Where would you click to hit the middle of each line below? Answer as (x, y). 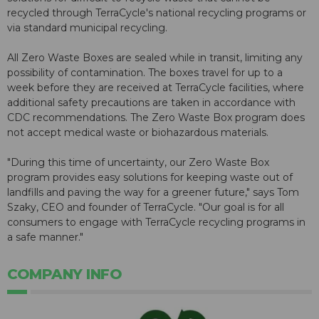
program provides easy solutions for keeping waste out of (150, 178)
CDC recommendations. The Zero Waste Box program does (156, 118)
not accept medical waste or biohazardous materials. (138, 133)
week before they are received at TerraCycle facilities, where (156, 88)
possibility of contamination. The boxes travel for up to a (145, 73)
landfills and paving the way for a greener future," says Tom (153, 193)
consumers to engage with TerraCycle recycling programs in (156, 223)
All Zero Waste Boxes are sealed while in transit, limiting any (155, 58)
